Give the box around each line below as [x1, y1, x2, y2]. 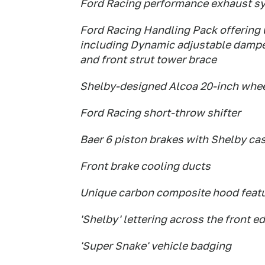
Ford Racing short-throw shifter [80, 106, 241, 119]
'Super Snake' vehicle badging [80, 240, 231, 252]
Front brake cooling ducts [80, 160, 211, 172]
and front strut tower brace [80, 53, 216, 66]
